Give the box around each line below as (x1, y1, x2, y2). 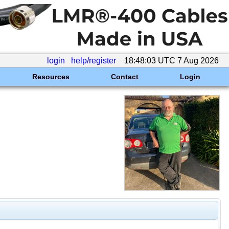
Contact (110, 73, 139, 81)
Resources (32, 73, 70, 81)
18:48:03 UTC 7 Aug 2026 (122, 56, 221, 65)
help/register (71, 56, 116, 65)
